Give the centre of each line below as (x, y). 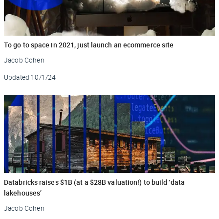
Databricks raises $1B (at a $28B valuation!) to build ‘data (94, 182)
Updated (17, 77)
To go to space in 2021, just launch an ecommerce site (89, 44)
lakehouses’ (23, 193)
